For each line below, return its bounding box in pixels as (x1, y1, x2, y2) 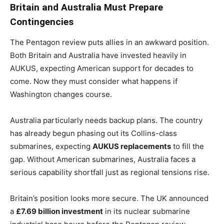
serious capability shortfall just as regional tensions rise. (10, 167, 209, 177)
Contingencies (10, 15, 73, 27)
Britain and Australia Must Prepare (10, 1, 163, 13)
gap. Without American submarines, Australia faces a (10, 154, 195, 164)
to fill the (171, 141, 204, 151)
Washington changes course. (10, 89, 112, 99)
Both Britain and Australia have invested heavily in (10, 50, 186, 60)
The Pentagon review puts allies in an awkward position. (10, 37, 209, 47)
